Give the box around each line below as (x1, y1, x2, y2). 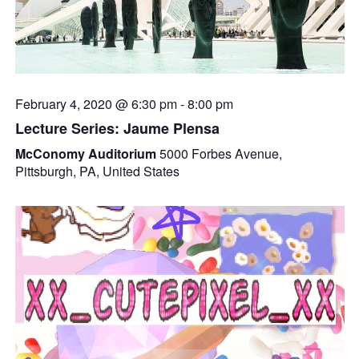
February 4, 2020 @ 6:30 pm (14, 95, 177, 114)
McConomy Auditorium (14, 144, 159, 163)
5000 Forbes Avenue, (159, 144, 282, 163)
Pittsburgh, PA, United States (14, 162, 179, 181)
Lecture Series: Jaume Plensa (14, 118, 220, 139)
